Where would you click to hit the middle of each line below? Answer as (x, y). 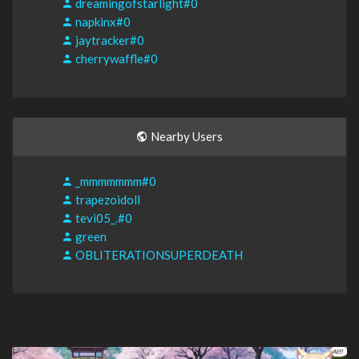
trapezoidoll (107, 200)
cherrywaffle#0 (115, 59)
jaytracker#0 (109, 40)
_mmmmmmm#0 (115, 182)
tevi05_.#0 (103, 218)
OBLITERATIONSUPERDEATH (158, 255)
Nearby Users (186, 137)
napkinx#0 (102, 22)
